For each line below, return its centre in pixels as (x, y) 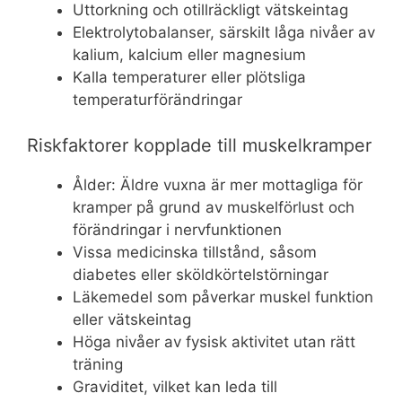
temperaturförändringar (157, 100)
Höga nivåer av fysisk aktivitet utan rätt (214, 341)
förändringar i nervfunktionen (177, 229)
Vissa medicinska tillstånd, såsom (195, 252)
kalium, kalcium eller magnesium (189, 55)
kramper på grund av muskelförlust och (214, 207)
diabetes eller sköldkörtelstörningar (201, 274)
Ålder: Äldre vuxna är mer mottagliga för (218, 184)
